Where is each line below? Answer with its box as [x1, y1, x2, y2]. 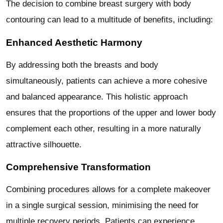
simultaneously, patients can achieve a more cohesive [6, 76, 207, 86]
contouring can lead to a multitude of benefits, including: [6, 15, 213, 25]
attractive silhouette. [6, 139, 82, 149]
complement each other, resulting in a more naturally [6, 123, 201, 133]
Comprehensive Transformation [6, 162, 151, 173]
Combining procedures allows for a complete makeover [6, 184, 211, 194]
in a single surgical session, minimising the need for [6, 200, 199, 210]
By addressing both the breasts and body [6, 60, 158, 70]
